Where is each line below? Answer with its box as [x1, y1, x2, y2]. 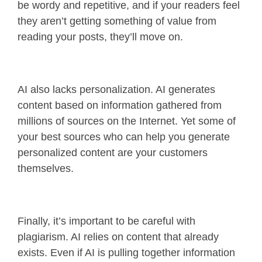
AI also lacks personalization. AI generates [18, 84, 215, 96]
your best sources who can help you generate [18, 131, 230, 143]
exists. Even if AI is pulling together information [18, 247, 235, 259]
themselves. [18, 163, 77, 175]
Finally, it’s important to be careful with [18, 215, 195, 227]
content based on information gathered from [18, 99, 222, 112]
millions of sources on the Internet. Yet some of [18, 115, 236, 127]
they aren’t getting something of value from [18, 15, 216, 27]
